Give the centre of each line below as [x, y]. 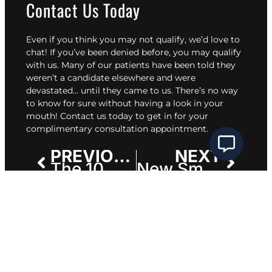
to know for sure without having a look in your [125, 104]
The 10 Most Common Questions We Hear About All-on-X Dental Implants [116, 169]
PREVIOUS [122, 156]
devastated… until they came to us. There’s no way [132, 91]
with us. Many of [62, 65]
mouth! [43, 116]
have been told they [192, 65]
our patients [124, 65]
